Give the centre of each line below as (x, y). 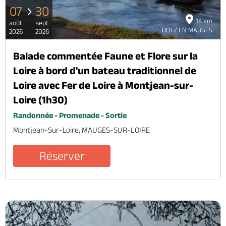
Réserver (62, 155)
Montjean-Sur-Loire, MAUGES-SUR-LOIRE (81, 130)
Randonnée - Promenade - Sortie (70, 115)
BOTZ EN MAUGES (187, 30)
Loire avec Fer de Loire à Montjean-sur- (103, 85)
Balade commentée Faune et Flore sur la (105, 55)
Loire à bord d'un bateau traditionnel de (105, 70)
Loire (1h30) (40, 99)
